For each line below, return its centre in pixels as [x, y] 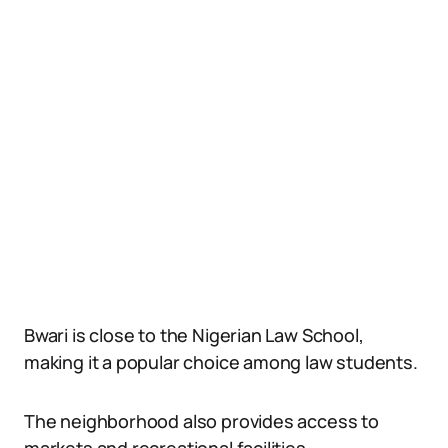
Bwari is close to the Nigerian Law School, [194, 335]
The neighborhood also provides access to [201, 421]
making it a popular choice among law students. [221, 362]
